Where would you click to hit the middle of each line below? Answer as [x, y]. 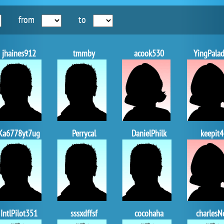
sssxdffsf [84, 213]
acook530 [149, 53]
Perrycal [84, 133]
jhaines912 [19, 53]
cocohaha [149, 213]
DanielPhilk [149, 133]
